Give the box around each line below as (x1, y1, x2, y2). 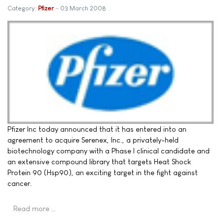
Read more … (13, 204, 56, 213)
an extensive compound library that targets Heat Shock (7, 157, 191, 166)
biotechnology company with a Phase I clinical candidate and (7, 146, 210, 155)
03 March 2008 (60, 4, 106, 12)
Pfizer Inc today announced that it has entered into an (7, 124, 186, 133)
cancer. (7, 179, 32, 187)
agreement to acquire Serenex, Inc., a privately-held (7, 135, 179, 144)
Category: (7, 4, 38, 12)
